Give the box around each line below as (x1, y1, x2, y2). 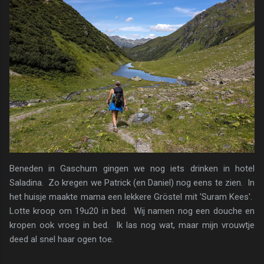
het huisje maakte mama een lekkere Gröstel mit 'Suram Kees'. (9, 192, 255, 203)
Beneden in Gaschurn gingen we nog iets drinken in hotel (9, 163, 255, 174)
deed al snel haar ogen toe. (9, 234, 114, 245)
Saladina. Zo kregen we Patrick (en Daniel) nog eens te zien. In (9, 177, 255, 189)
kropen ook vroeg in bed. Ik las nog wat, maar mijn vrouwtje (9, 220, 255, 231)
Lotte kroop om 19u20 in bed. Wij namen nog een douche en (9, 206, 255, 217)
